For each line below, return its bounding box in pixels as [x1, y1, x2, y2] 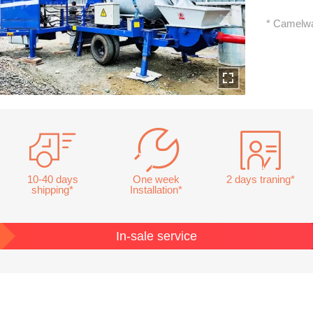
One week [133, 173, 180, 186]
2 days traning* [226, 173, 295, 186]
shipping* [31, 184, 73, 196]
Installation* [130, 184, 183, 196]
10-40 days [27, 173, 78, 186]
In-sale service [115, 229, 197, 244]
